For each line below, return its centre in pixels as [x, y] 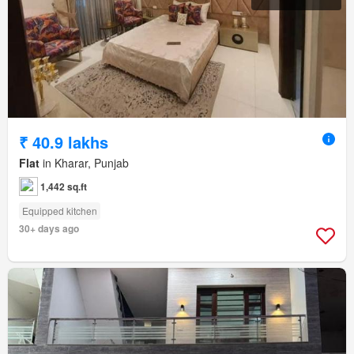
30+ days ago [49, 228]
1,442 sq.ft [64, 186]
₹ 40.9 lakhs [64, 141]
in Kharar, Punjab [84, 162]
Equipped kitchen [60, 210]
